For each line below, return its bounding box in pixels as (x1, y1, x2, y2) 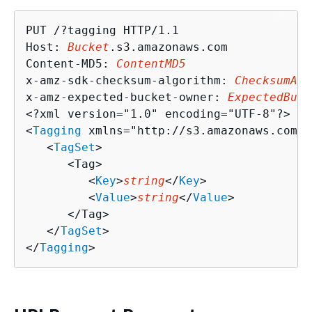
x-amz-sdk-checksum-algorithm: (26, 73, 235, 87)
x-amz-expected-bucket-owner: (26, 90, 228, 104)
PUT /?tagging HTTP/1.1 (26, 23, 179, 37)
